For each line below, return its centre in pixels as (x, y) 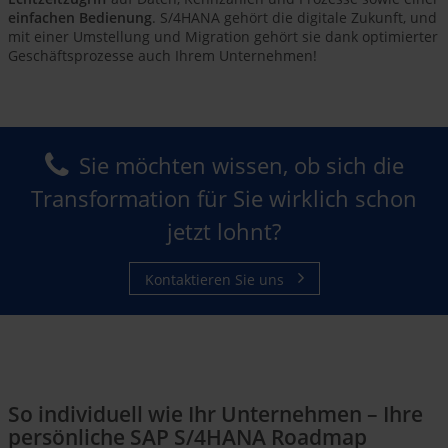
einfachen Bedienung (80, 18)
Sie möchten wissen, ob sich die (241, 165)
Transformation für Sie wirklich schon (224, 198)
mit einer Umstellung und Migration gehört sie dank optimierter (223, 37)
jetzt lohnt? (224, 231)
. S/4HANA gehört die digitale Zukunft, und (294, 18)
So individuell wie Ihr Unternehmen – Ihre (215, 413)
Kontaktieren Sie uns (216, 279)
